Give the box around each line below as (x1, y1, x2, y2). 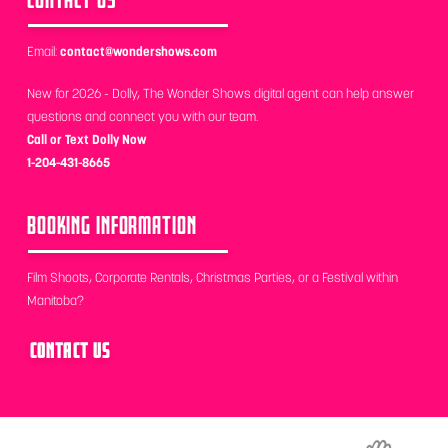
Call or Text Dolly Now (26, 131, 146, 149)
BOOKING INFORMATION (26, 213, 197, 238)
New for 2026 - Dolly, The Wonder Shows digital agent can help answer (26, 85, 414, 103)
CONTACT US (29, 340, 111, 362)
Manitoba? (26, 291, 84, 309)
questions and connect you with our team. (26, 108, 258, 126)
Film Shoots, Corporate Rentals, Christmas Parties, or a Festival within (26, 268, 398, 286)
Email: (26, 42, 60, 60)
